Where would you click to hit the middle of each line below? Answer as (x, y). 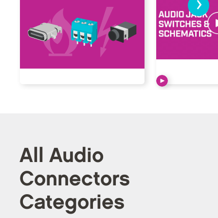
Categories (72, 202)
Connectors (75, 179)
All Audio (62, 156)
